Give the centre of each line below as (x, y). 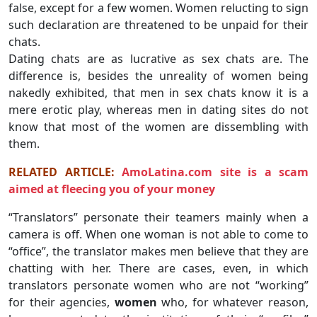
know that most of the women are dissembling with (158, 126)
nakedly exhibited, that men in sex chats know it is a (158, 92)
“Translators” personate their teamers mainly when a (158, 217)
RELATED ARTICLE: (65, 172)
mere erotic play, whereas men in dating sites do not (158, 109)
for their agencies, (62, 302)
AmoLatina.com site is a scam (215, 172)
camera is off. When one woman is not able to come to (158, 234)
